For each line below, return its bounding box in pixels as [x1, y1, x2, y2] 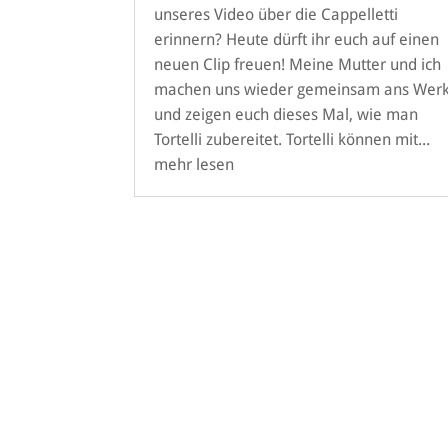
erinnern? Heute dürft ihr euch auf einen [154, 29, 440, 49]
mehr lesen [154, 154, 235, 174]
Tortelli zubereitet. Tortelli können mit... [154, 129, 431, 149]
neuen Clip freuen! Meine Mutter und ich [154, 54, 442, 74]
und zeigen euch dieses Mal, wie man [154, 104, 419, 124]
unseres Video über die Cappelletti [154, 4, 399, 24]
